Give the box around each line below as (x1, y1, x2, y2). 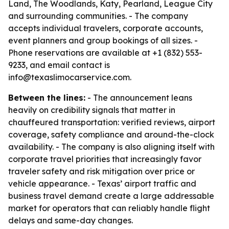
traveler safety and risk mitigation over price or (8, 166, 195, 176)
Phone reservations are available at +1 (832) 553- (8, 48, 202, 58)
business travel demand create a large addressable (8, 191, 214, 201)
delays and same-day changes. (8, 215, 133, 225)
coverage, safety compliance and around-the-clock (8, 129, 214, 140)
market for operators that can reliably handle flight (8, 203, 210, 213)
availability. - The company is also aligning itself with (8, 142, 215, 152)
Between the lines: (8, 93, 85, 103)
